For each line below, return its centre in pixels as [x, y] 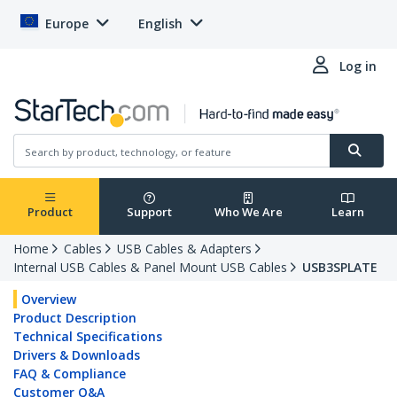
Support [149, 212]
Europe [67, 23]
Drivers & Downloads [77, 355]
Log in [358, 66]
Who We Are [248, 212]
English [160, 23]
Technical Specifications [88, 337]
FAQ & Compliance [70, 374]
